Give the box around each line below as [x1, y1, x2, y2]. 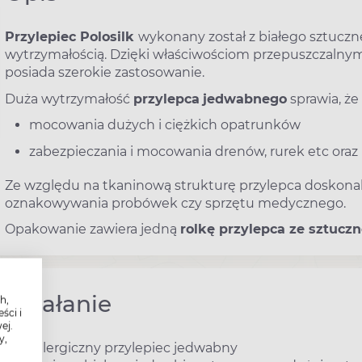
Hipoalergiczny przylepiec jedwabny [5, 339, 238, 356]
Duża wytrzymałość [5, 90, 133, 107]
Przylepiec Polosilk [5, 29, 138, 44]
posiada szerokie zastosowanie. [5, 65, 204, 80]
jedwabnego [203, 90, 287, 107]
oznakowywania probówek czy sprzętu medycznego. [5, 195, 346, 211]
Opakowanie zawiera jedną [5, 221, 180, 238]
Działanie [5, 289, 112, 318]
